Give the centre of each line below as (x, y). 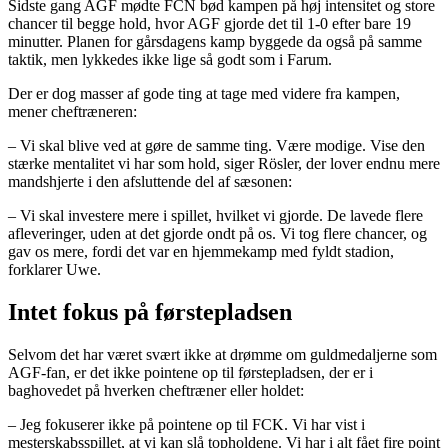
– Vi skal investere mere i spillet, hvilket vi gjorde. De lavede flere (215, 216)
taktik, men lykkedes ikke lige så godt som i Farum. (170, 60)
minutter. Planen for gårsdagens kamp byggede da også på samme (215, 42)
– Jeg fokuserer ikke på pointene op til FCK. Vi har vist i (186, 424)
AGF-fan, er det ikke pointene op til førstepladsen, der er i (190, 372)
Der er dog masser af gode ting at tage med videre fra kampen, (204, 94)
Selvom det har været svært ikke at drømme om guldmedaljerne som (222, 354)
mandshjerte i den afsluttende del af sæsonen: (150, 182)
